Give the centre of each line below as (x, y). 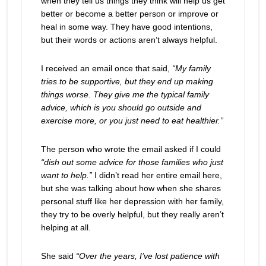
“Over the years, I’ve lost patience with (148, 256)
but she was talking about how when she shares (131, 188)
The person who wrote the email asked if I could (131, 149)
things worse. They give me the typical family (125, 94)
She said (58, 256)
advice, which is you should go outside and (121, 107)
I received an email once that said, (106, 68)
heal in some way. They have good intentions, (126, 27)
